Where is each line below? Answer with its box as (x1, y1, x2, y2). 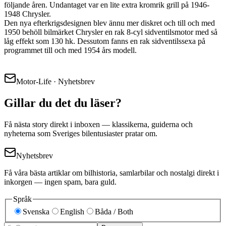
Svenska (23, 207, 49, 216)
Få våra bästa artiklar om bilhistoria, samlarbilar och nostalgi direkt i (4, 168, 219, 177)
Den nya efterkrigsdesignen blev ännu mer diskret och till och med (4, 18, 215, 27)
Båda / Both (95, 207, 133, 216)
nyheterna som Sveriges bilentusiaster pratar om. (4, 129, 157, 138)
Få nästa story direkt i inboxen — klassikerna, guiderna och (4, 120, 193, 129)
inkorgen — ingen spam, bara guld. (4, 177, 117, 186)
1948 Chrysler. (4, 9, 51, 18)
